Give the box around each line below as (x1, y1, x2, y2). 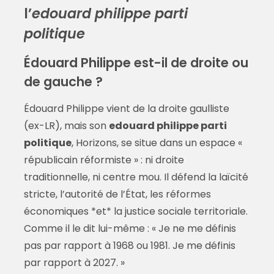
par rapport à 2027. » (23, 256, 125, 270)
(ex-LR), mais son (23, 119, 109, 133)
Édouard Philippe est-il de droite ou (23, 54, 248, 72)
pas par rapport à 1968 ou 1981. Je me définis (23, 239, 235, 253)
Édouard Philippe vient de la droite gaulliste (23, 102, 229, 116)
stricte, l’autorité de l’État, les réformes (23, 187, 211, 202)
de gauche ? (23, 73, 103, 91)
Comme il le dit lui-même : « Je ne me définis (23, 221, 236, 236)
